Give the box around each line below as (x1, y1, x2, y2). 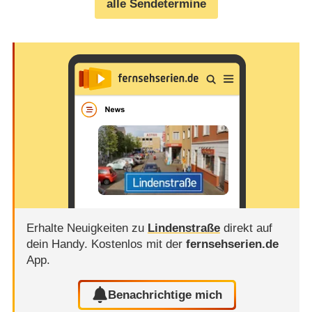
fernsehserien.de (185, 237, 279, 251)
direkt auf (219, 221, 272, 235)
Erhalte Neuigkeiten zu (26, 221, 148, 235)
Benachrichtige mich (108, 288, 223, 302)
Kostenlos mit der (91, 237, 186, 251)
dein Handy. (26, 237, 91, 251)
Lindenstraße (147, 221, 220, 235)
